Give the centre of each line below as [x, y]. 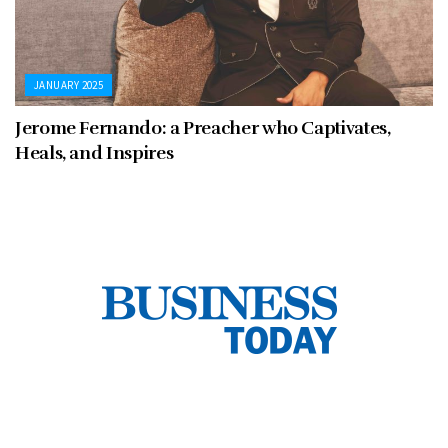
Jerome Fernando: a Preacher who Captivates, [203, 128]
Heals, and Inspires [94, 153]
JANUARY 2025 [69, 85]
